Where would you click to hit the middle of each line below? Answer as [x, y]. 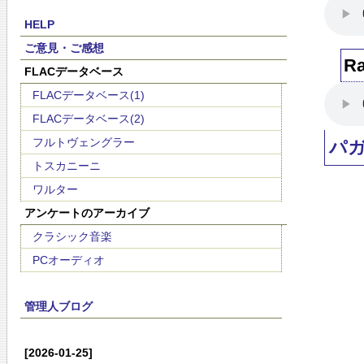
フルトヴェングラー [84, 142]
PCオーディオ [69, 260]
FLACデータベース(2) [89, 119]
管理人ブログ [58, 306]
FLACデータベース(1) [89, 95]
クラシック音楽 [72, 236]
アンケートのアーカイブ [87, 213]
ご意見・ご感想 [64, 48]
